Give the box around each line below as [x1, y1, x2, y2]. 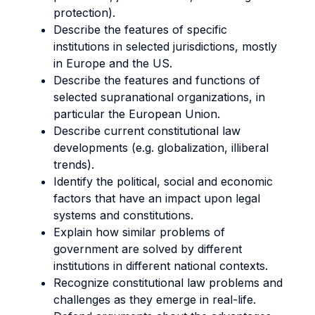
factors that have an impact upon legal [53, 191, 260, 205]
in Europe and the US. [53, 56, 172, 70]
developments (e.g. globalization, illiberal [53, 141, 269, 155]
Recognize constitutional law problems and [53, 276, 283, 290]
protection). [53, 6, 115, 20]
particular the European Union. [53, 107, 220, 121]
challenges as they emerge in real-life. [53, 292, 256, 307]
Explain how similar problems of [53, 225, 225, 239]
